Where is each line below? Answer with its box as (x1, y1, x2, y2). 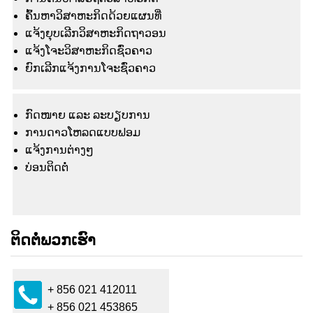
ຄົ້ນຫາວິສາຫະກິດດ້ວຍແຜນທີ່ (25, 10, 161, 22)
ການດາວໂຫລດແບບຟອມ (25, 126, 140, 139)
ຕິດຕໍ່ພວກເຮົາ (10, 231, 96, 249)
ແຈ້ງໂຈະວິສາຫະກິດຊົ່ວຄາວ (25, 45, 152, 57)
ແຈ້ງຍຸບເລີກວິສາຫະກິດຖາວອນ (25, 27, 166, 40)
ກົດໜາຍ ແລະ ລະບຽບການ (25, 109, 150, 122)
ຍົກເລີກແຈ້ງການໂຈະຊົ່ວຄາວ (25, 62, 156, 75)
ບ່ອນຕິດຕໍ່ (25, 161, 68, 174)
